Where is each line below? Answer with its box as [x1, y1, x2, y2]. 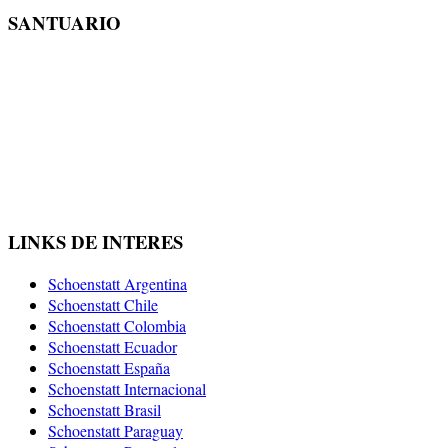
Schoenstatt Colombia [48, 315, 186, 337]
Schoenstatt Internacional [48, 378, 206, 400]
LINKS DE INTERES [8, 227, 183, 255]
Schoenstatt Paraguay [48, 420, 183, 442]
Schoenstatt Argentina [48, 273, 187, 295]
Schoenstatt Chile [48, 294, 158, 316]
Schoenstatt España [48, 357, 170, 379]
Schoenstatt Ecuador [48, 336, 177, 358]
